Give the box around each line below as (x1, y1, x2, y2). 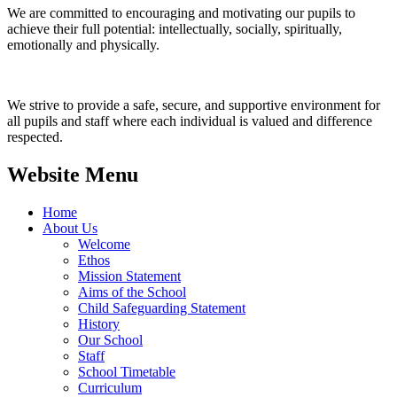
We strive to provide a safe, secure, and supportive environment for (7, 97, 380, 113)
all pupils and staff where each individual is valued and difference (7, 113, 372, 128)
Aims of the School (78, 284, 186, 300)
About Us (43, 220, 97, 236)
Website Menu (7, 162, 138, 186)
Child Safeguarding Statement (78, 300, 245, 315)
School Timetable (78, 363, 175, 379)
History (78, 315, 120, 331)
